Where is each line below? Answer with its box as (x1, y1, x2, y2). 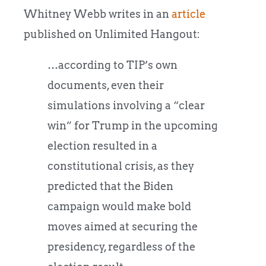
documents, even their (47, 78, 164, 91)
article (172, 7, 205, 20)
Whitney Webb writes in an (24, 7, 172, 20)
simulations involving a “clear (47, 99, 205, 112)
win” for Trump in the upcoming (47, 119, 218, 132)
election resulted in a (47, 139, 157, 152)
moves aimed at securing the (47, 220, 198, 233)
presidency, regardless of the (47, 240, 195, 253)
